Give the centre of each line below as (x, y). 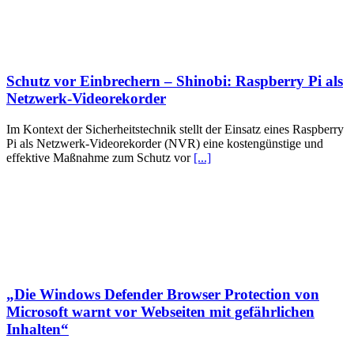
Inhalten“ (38, 330)
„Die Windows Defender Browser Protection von (163, 295)
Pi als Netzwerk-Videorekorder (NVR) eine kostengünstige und (165, 143)
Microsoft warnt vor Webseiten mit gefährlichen (160, 312)
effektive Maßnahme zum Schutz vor (100, 157)
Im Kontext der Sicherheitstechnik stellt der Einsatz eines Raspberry (175, 129)
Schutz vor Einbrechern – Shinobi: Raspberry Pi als (175, 81)
